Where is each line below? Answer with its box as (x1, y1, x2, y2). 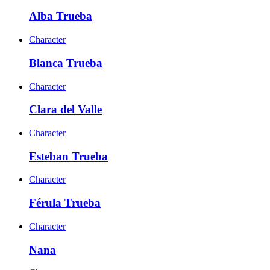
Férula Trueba (29, 196, 101, 210)
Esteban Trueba (29, 149, 108, 163)
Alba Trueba (29, 10, 92, 23)
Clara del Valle (29, 103, 102, 116)
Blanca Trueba (29, 56, 102, 69)
